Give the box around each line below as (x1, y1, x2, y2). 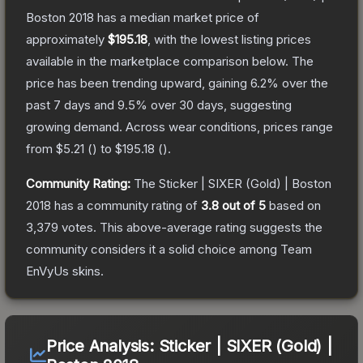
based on (266, 197, 321, 213)
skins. (69, 263, 104, 279)
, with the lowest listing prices (147, 31, 311, 47)
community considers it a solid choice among (26, 241, 280, 257)
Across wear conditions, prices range (126, 118, 333, 135)
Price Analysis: (45, 335, 159, 356)
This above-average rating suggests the (96, 219, 322, 235)
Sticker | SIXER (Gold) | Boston (159, 175, 331, 191)
